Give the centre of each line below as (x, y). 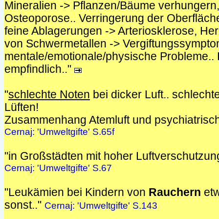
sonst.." (24, 205)
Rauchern (175, 192)
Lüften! (22, 107)
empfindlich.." (39, 69)
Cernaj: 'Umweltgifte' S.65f (59, 132)
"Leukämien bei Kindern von (77, 192)
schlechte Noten (49, 95)
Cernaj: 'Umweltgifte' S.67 (58, 168)
